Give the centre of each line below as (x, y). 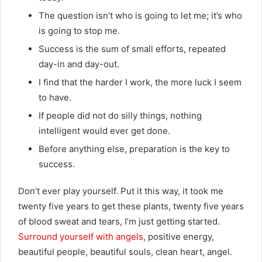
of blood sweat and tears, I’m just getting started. (119, 221)
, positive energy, (179, 236)
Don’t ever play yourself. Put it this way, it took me (121, 191)
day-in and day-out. (79, 64)
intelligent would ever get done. (104, 130)
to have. (55, 97)
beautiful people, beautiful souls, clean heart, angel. (125, 251)
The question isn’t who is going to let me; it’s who (140, 15)
